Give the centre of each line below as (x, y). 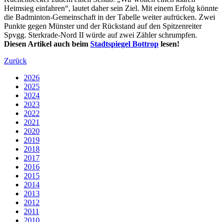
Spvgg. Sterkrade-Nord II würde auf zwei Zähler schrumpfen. (101, 35)
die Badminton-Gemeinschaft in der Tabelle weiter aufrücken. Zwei (110, 17)
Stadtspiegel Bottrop (124, 44)
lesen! (169, 44)
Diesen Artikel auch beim (47, 44)
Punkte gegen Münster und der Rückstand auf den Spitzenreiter (103, 26)
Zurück (15, 60)
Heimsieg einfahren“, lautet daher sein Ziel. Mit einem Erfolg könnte (111, 8)
